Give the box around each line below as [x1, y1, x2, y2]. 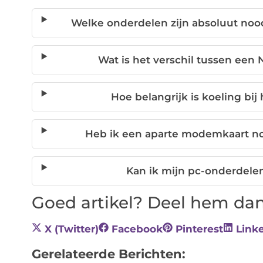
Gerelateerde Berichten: [31, 246, 186, 262]
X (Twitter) [44, 223, 99, 235]
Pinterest [175, 223, 223, 235]
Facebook [111, 223, 163, 235]
